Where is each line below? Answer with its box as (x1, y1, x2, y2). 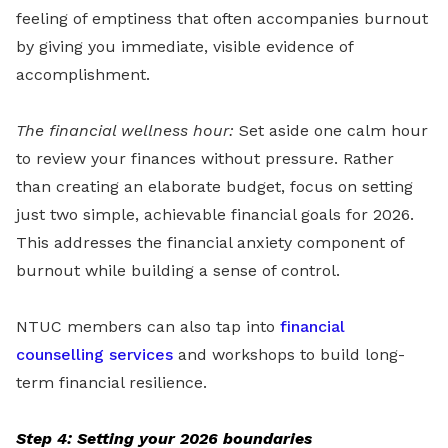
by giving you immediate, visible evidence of (16, 37, 353, 57)
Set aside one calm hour (239, 121, 428, 141)
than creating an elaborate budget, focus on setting (16, 177, 413, 197)
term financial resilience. (16, 373, 207, 393)
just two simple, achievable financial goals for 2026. (16, 205, 414, 225)
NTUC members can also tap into (16, 317, 280, 337)
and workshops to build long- (173, 345, 405, 365)
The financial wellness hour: (16, 121, 239, 141)
